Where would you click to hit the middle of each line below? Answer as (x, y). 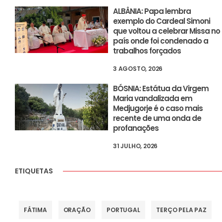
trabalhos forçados (147, 51)
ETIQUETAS (34, 171)
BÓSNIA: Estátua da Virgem (161, 88)
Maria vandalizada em (153, 98)
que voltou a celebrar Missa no (167, 31)
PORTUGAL (123, 210)
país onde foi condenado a (161, 41)
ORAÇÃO (77, 210)
